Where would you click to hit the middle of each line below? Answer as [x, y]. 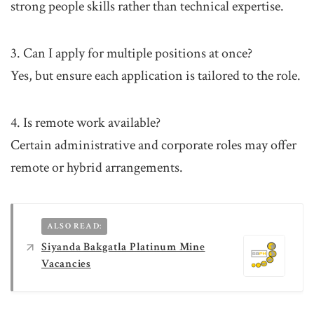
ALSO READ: [74, 226]
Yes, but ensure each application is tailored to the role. [156, 76]
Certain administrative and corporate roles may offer [153, 145]
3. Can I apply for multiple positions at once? [131, 54]
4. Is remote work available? [86, 123]
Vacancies [66, 264]
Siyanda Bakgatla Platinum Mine [123, 247]
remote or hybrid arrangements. [97, 168]
